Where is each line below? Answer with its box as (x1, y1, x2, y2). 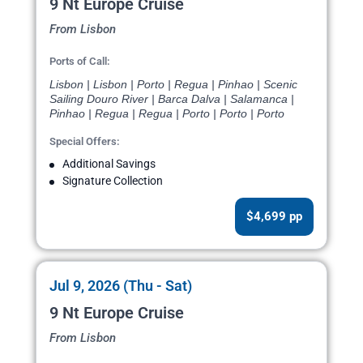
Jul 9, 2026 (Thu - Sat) (49, 277, 192, 295)
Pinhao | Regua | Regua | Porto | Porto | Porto (49, 107, 284, 121)
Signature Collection (62, 174, 163, 188)
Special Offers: (49, 135, 120, 148)
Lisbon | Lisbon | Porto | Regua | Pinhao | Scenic (49, 78, 297, 92)
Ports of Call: (49, 55, 110, 68)
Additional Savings (62, 157, 156, 171)
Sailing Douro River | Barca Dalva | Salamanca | (49, 92, 294, 106)
